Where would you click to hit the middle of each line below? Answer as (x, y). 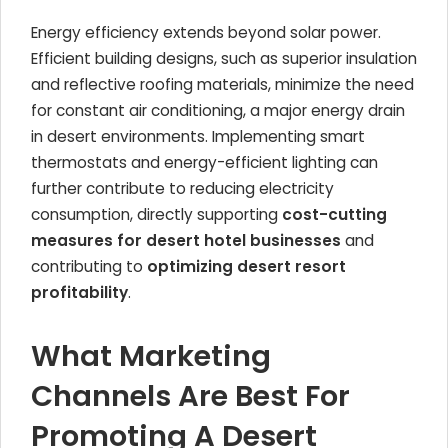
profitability (79, 292)
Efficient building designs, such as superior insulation (224, 58)
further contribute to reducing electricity (182, 188)
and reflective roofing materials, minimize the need (222, 84)
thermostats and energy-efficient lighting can (204, 162)
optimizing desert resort (246, 266)
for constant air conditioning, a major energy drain (218, 110)
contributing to (89, 266)
